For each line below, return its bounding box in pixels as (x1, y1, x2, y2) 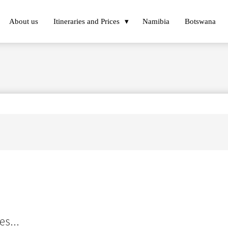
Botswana (185, 17, 216, 25)
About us (9, 17, 38, 25)
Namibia (142, 17, 169, 25)
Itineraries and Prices (53, 17, 120, 25)
